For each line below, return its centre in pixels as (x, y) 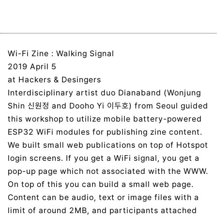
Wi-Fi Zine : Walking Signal (61, 54)
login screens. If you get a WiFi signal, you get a (104, 158)
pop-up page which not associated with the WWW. (108, 171)
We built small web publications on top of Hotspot (108, 145)
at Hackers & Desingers (54, 80)
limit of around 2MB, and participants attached (102, 211)
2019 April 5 (32, 67)
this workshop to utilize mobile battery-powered (105, 119)
